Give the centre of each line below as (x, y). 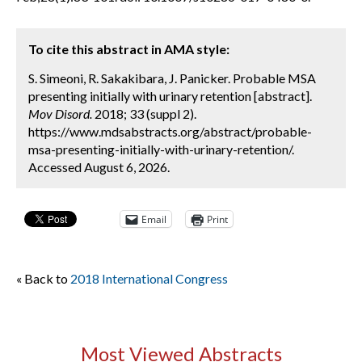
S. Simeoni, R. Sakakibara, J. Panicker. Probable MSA (172, 78)
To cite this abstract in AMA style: (129, 49)
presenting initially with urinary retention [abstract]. (170, 96)
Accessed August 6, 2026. (99, 167)
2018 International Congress (149, 278)
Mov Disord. (60, 114)
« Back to (43, 278)
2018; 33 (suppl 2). (144, 114)
